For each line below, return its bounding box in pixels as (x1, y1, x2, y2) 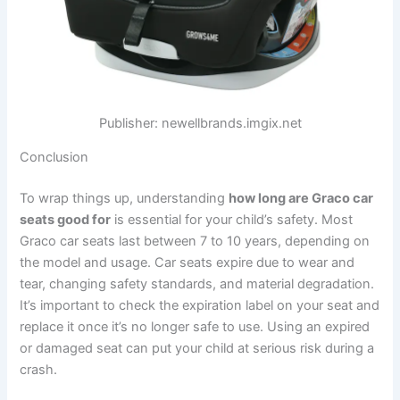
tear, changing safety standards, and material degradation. (20, 276, 375, 293)
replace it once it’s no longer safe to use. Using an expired (20, 319, 371, 336)
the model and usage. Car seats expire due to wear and (20, 254, 355, 271)
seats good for (20, 212, 112, 229)
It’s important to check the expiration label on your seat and (20, 297, 380, 314)
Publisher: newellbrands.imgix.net (98, 114, 302, 131)
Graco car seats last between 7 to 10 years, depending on (20, 233, 371, 250)
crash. (20, 362, 58, 379)
